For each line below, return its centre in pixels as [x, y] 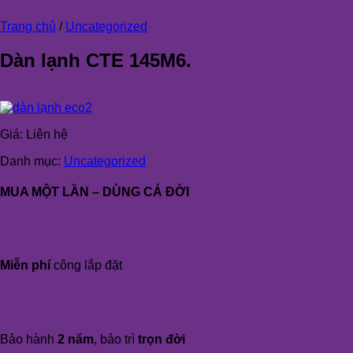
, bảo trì [116, 340]
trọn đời [162, 340]
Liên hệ [47, 134]
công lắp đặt [86, 266]
